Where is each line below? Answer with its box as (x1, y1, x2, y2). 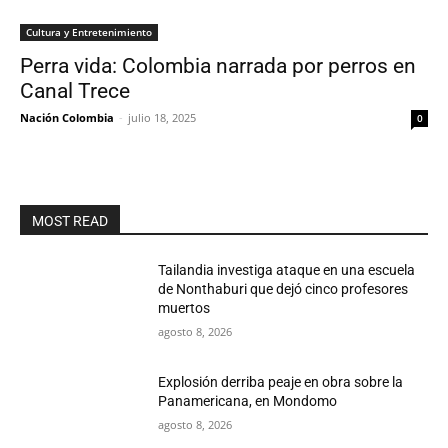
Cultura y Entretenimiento (26, 25, 152, 39)
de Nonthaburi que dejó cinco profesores (158, 281, 409, 297)
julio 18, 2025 (128, 110, 196, 125)
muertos (158, 300, 211, 316)
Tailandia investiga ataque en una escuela (158, 262, 416, 278)
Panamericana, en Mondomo (158, 392, 338, 409)
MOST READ (32, 213, 108, 229)
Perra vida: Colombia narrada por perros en (20, 54, 416, 78)
